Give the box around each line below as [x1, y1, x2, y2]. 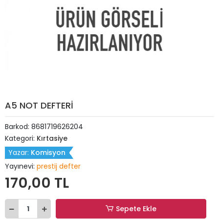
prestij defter [37, 161, 81, 171]
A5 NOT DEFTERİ [5, 99, 73, 111]
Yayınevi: [5, 161, 37, 171]
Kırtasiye [37, 133, 67, 143]
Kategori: [5, 133, 37, 143]
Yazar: [8, 148, 31, 157]
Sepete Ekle [116, 203, 157, 214]
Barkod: [5, 122, 31, 131]
